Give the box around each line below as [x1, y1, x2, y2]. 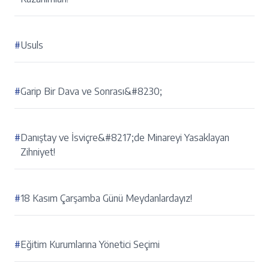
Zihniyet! [20, 146, 55, 159]
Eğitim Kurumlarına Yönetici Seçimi [20, 238, 160, 251]
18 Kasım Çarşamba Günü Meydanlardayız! [20, 192, 192, 205]
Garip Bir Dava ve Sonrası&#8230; [20, 85, 162, 98]
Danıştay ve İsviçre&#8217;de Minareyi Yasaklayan [20, 131, 229, 144]
